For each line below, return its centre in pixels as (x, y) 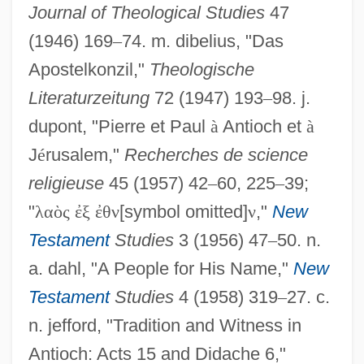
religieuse (66, 183)
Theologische (201, 69)
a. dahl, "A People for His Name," (160, 268)
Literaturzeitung (89, 97)
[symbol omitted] (183, 211)
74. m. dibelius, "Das (202, 41)
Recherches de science (216, 154)
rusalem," (84, 154)
